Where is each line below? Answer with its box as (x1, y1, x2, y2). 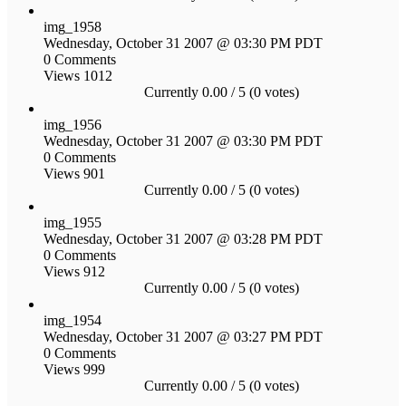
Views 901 (43, 165, 105, 181)
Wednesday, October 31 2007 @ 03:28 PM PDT (43, 230, 323, 246)
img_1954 (43, 312, 101, 328)
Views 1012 (43, 67, 112, 83)
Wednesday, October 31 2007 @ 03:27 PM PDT (43, 328, 323, 344)
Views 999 (43, 361, 105, 377)
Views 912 (43, 263, 105, 279)
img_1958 (43, 18, 101, 34)
